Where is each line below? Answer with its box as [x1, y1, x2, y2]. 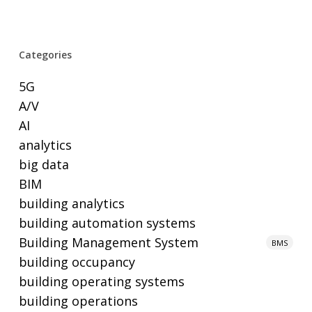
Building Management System [18, 234, 198, 251]
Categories [18, 48, 72, 62]
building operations [18, 292, 138, 310]
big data [18, 156, 69, 173]
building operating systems [18, 273, 185, 290]
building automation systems [18, 214, 196, 232]
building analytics [18, 195, 125, 212]
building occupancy [18, 253, 135, 271]
